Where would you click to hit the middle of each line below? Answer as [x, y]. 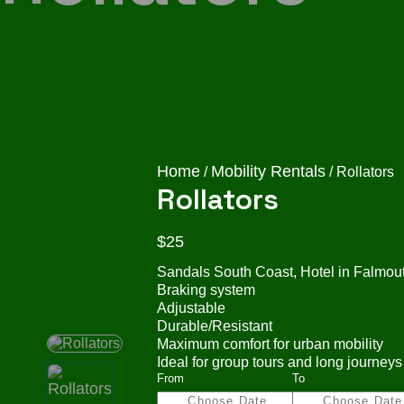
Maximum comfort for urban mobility [270, 344]
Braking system [206, 290]
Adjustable [191, 308]
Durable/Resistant [214, 326]
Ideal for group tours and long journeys [279, 362]
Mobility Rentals [268, 171]
